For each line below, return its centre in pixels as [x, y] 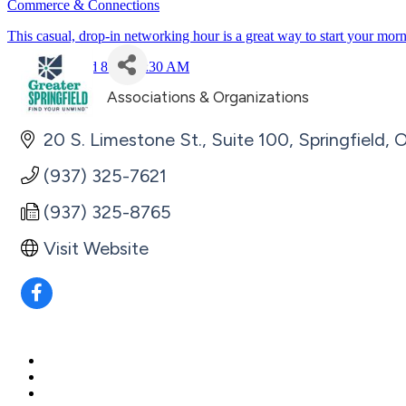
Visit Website [96, 248]
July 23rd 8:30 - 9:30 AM [116, 67]
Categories [150, 109]
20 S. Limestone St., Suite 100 [166, 140]
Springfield [342, 140]
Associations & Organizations [208, 97]
